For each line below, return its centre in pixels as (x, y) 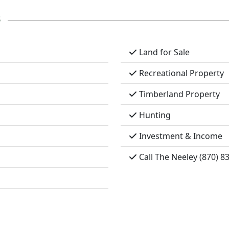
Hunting (154, 115)
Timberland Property (178, 94)
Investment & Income (180, 136)
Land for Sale (163, 52)
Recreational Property (180, 73)
